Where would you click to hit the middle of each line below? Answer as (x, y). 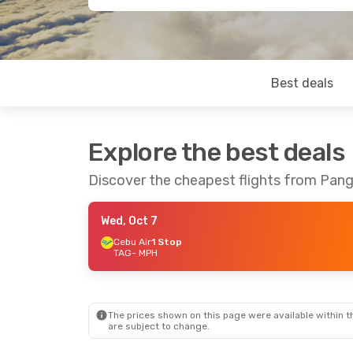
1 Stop (167, 242)
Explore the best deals (217, 152)
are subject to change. (159, 326)
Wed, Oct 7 (129, 221)
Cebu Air (132, 242)
